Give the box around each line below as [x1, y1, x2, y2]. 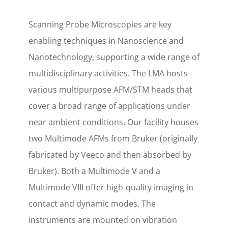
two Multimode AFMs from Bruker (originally [28, 133, 197, 144]
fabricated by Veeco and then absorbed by [28, 149, 191, 160]
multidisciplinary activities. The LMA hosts [28, 68, 188, 79]
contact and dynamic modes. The [28, 198, 156, 209]
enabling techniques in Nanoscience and [28, 35, 184, 46]
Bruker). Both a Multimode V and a [28, 165, 160, 177]
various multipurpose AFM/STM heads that [28, 84, 192, 95]
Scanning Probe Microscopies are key [28, 19, 172, 30]
